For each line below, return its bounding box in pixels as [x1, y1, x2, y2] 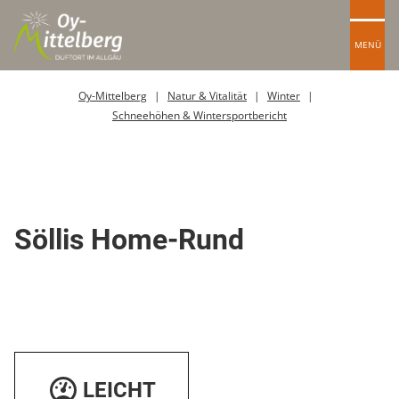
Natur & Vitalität [167, 88, 247, 103]
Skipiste [25, 195, 63, 208]
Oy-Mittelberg [78, 88, 147, 103]
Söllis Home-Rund [14, 223, 244, 256]
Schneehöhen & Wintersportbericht [112, 108, 287, 123]
